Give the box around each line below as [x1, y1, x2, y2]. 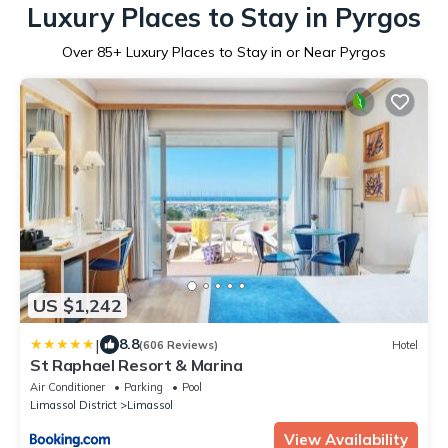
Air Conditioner [30, 380, 105, 395]
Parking [124, 380, 163, 395]
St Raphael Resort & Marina [30, 355, 243, 376]
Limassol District [30, 398, 117, 413]
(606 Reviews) [139, 337, 218, 352]
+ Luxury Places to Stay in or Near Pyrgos [113, 43, 386, 62]
